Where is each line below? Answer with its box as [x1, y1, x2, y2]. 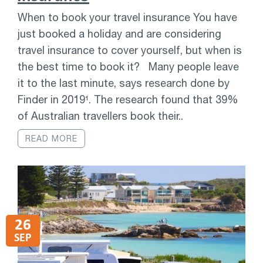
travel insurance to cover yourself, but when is [18, 44, 242, 57]
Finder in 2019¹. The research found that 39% [18, 93, 238, 106]
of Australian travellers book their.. [18, 110, 183, 123]
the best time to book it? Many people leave [18, 60, 239, 73]
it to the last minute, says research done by [18, 77, 230, 90]
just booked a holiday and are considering [18, 28, 221, 41]
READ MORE [25, 134, 77, 144]
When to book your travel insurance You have [18, 11, 237, 24]
